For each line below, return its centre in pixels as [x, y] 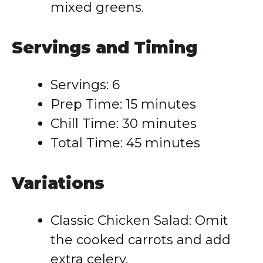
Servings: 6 [85, 85]
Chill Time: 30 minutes [124, 124]
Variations [58, 183]
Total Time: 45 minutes [125, 143]
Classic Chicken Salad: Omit [139, 220]
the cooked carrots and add [141, 240]
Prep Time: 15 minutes [123, 104]
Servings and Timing [104, 48]
